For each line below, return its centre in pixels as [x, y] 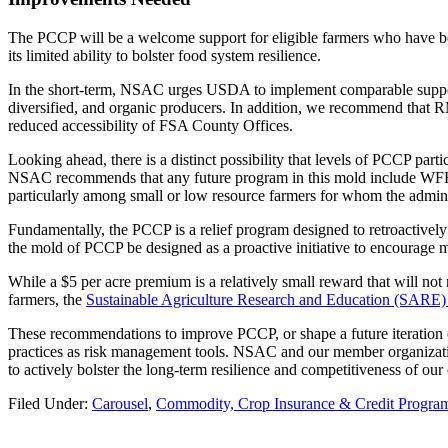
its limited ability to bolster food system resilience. [166, 56]
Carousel [120, 404]
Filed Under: [50, 404]
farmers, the [47, 300]
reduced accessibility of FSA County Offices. [152, 126]
